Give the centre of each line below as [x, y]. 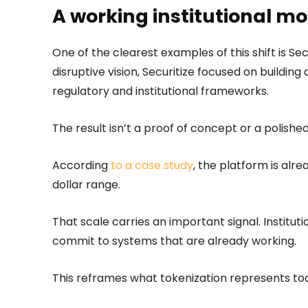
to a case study [152, 165]
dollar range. [86, 184]
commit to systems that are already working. [174, 241]
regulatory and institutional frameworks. [161, 91]
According [81, 165]
